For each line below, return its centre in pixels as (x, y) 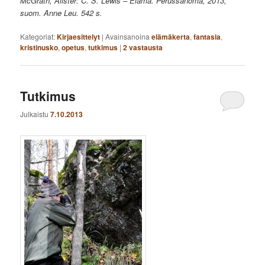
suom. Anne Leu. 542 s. (62, 12)
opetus (73, 47)
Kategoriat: (38, 36)
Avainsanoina (128, 36)
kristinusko (39, 47)
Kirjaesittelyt (79, 36)
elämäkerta (171, 36)
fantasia (207, 36)
